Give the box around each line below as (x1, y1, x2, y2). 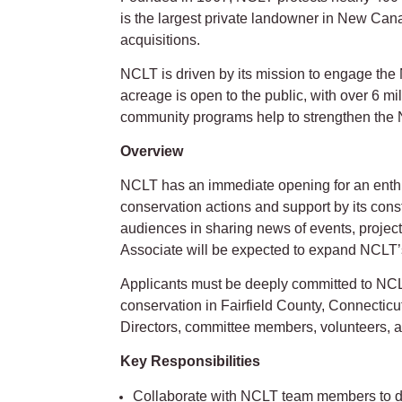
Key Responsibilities (120, 353, 261, 369)
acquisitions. (120, 31, 201, 48)
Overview (120, 143, 184, 159)
